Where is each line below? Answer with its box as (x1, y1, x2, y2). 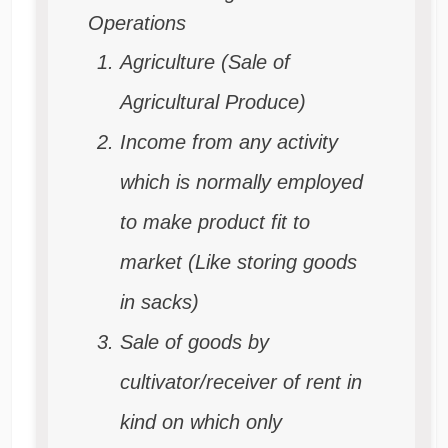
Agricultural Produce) (119, 91, 306, 114)
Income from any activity (119, 131, 338, 154)
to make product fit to (119, 211, 310, 234)
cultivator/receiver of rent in (119, 371, 362, 394)
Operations (87, 11, 186, 34)
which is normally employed (119, 171, 363, 194)
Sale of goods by (119, 331, 269, 354)
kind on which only (119, 411, 282, 434)
